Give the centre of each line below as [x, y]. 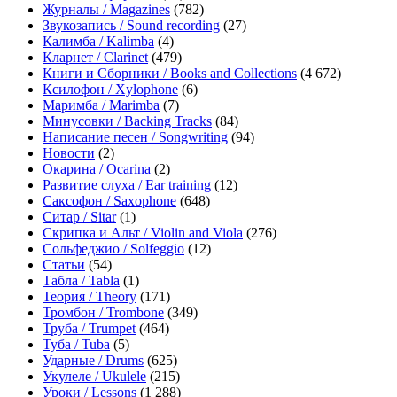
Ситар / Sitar [79, 217]
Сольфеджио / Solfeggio [113, 249]
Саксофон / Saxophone [109, 201]
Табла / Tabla [81, 281]
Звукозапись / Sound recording [131, 26]
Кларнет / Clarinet [95, 58]
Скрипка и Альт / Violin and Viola [143, 233]
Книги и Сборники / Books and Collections [170, 74]
